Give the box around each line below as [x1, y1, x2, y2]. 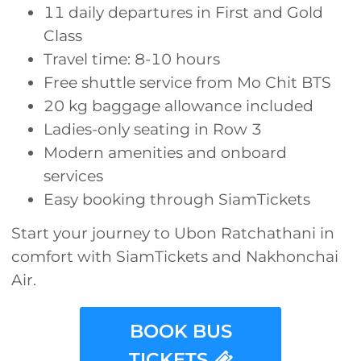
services [44, 166, 103, 185]
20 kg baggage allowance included [44, 96, 313, 115]
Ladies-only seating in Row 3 [44, 119, 262, 139]
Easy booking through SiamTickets [44, 189, 310, 209]
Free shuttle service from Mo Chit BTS [44, 73, 331, 92]
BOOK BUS [129, 320, 232, 343]
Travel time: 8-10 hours [44, 49, 220, 68]
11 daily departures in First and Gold [44, 2, 323, 22]
